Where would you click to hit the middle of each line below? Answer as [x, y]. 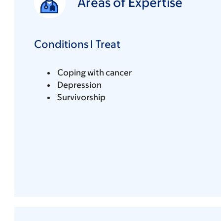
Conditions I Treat [77, 44]
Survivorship [81, 97]
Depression [79, 85]
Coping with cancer [94, 72]
